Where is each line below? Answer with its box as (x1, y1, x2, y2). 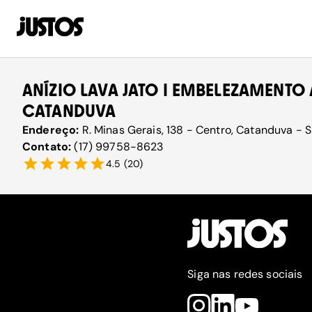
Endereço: (22, 123, 82, 137)
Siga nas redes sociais (187, 267, 303, 281)
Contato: (22, 139, 75, 154)
